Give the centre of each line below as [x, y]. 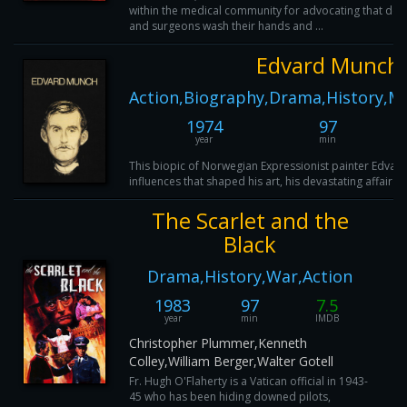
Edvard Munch [328, 65]
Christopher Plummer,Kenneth [218, 343]
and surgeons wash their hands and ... [226, 26]
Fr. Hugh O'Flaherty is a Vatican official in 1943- [248, 381]
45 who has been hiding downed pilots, [230, 397]
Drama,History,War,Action [250, 276]
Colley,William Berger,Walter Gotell [231, 361]
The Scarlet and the [250, 220]
